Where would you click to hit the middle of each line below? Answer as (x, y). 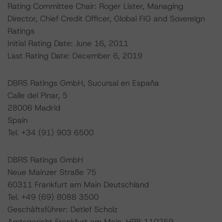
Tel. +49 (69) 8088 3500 (53, 197)
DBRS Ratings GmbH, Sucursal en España (83, 83)
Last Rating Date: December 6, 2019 (75, 56)
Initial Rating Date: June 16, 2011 (68, 43)
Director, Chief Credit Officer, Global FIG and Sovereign (106, 19)
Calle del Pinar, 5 (37, 95)
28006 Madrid (34, 108)
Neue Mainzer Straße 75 (52, 172)
